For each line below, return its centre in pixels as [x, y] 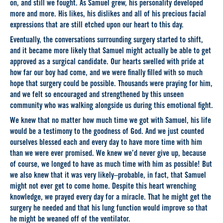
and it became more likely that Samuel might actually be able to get [111, 51]
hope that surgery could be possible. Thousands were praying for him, [111, 84]
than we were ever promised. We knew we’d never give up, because [108, 154]
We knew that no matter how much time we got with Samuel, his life [111, 121]
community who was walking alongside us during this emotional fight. [111, 106]
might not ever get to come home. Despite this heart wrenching [103, 187]
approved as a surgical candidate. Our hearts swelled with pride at [107, 62]
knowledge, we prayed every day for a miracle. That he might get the [111, 198]
